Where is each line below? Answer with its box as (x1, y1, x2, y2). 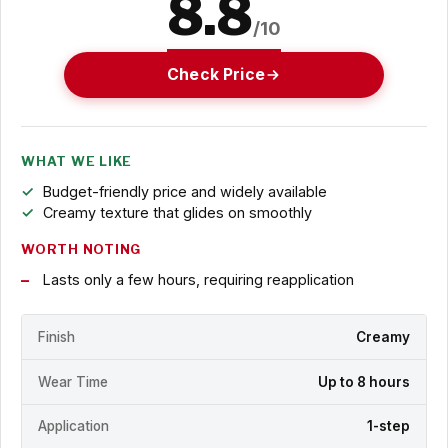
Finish (38, 328, 75, 345)
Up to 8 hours (318, 373, 410, 390)
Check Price (167, 65, 265, 85)
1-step (367, 418, 410, 435)
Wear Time (38, 373, 108, 390)
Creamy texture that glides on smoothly (42, 204, 312, 222)
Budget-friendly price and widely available (42, 183, 327, 201)
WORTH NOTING (21, 242, 142, 258)
